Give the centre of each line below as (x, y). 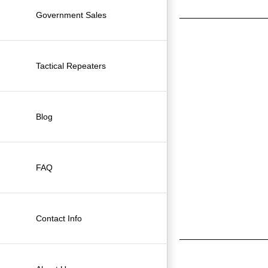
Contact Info (59, 218)
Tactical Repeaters (71, 66)
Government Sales (71, 15)
